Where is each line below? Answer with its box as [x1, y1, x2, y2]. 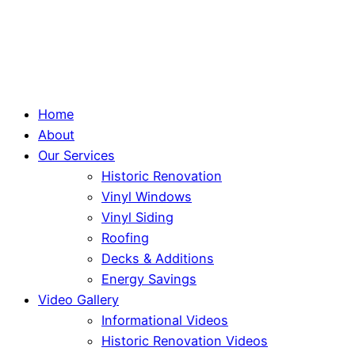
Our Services [38, 147, 115, 164]
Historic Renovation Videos [101, 333, 268, 349]
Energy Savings [101, 271, 197, 288]
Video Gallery [38, 292, 119, 308]
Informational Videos [101, 312, 228, 329]
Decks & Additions [101, 250, 214, 267]
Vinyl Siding [101, 209, 174, 226]
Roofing [101, 230, 149, 246]
